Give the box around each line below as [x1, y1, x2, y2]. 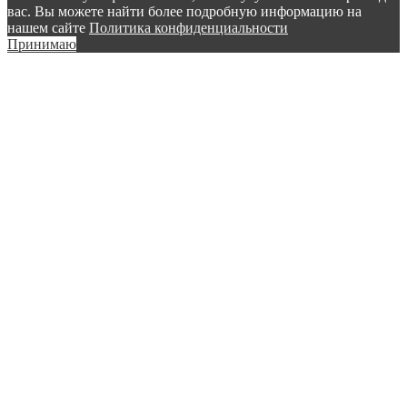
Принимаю [7, 36, 76, 53]
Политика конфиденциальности [89, 20, 288, 36]
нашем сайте [7, 20, 89, 36]
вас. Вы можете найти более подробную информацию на [7, 4, 362, 20]
